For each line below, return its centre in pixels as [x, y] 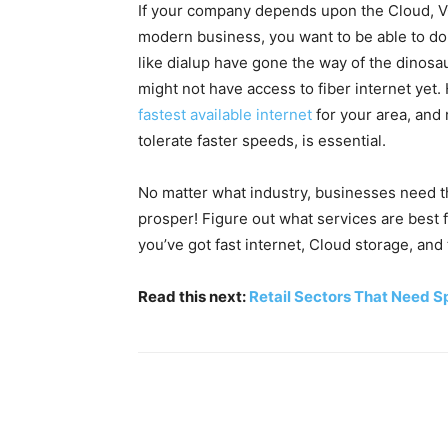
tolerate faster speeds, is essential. [262, 140]
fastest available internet [225, 114]
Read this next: [193, 296]
